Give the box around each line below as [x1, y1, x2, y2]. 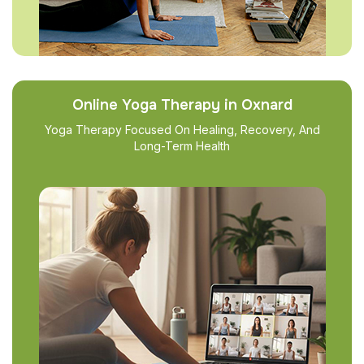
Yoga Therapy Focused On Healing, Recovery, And [44, 123, 320, 136]
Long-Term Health [134, 139, 230, 153]
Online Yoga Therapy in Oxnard [71, 96, 292, 114]
